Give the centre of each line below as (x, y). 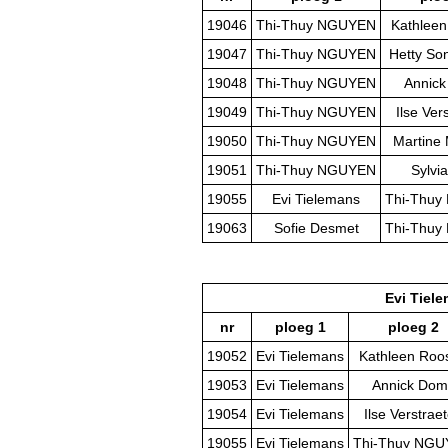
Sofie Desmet (316, 228)
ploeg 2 (413, 327)
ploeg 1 (300, 327)
